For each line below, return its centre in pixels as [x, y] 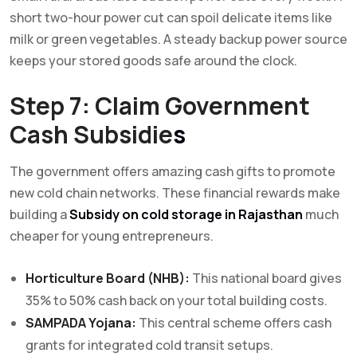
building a [39, 214]
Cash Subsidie [91, 134]
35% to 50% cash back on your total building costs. [177, 300]
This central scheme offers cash [234, 322]
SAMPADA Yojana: [81, 322]
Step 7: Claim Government [160, 105]
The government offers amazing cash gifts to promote [173, 171]
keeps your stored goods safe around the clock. [153, 60]
